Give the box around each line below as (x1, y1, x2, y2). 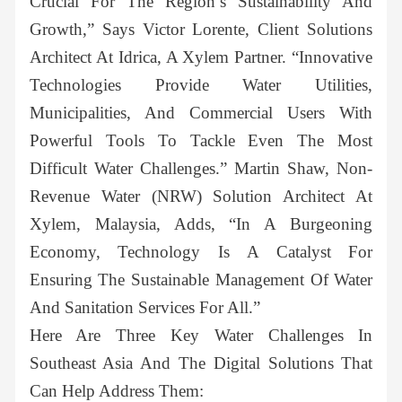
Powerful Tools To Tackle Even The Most (29, 131, 373, 151)
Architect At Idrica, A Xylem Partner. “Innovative (29, 48, 373, 67)
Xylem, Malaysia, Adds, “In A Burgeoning (29, 214, 373, 234)
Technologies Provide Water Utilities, (29, 75, 373, 95)
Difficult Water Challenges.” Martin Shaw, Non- (29, 159, 373, 179)
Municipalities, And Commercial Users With (29, 103, 373, 123)
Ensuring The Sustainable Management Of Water (29, 270, 373, 290)
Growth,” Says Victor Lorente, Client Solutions (29, 20, 373, 39)
